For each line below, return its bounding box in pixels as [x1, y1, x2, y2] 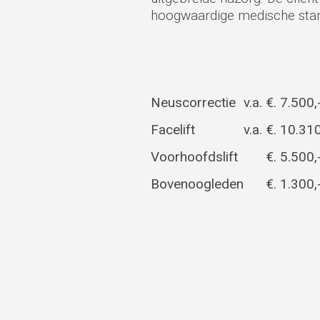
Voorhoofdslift [151, 149, 239, 165]
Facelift [151, 121, 196, 138]
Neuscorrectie [151, 94, 236, 111]
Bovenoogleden [151, 176, 244, 192]
